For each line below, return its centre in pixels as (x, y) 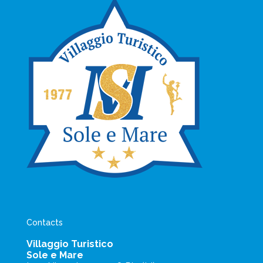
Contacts (45, 223)
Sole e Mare (55, 255)
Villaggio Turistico (70, 244)
